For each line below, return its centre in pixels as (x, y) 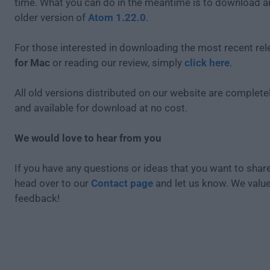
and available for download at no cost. (101, 108)
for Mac (32, 63)
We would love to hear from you (88, 138)
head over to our (53, 183)
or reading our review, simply (117, 63)
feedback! (37, 198)
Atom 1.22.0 (117, 17)
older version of (51, 17)
